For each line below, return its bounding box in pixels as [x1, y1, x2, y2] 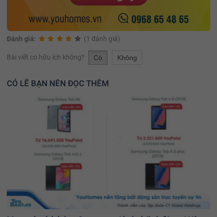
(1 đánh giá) [83, 34, 120, 43]
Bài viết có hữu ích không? [7, 53, 86, 61]
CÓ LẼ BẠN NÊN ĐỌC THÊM [7, 78, 109, 88]
